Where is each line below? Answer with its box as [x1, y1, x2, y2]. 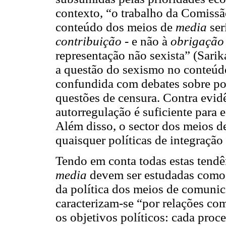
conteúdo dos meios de [55, 20, 176, 34]
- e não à [122, 34, 171, 48]
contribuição [55, 34, 122, 48]
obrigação [171, 34, 224, 48]
